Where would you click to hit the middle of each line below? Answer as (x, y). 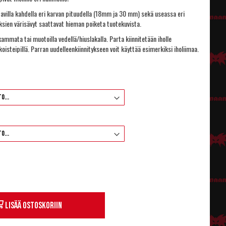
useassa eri (170, 13)
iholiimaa (186, 49)
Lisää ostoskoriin (34, 206)
